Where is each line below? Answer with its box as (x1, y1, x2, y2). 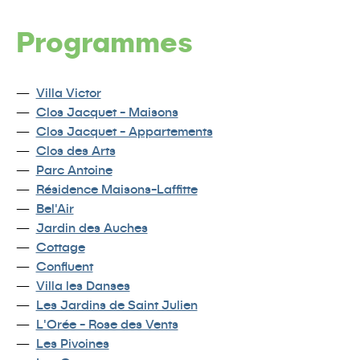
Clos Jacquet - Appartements (35, 122, 213, 139)
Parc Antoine (35, 161, 112, 178)
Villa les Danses (35, 276, 130, 293)
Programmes (16, 22, 193, 59)
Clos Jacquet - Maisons (35, 103, 178, 120)
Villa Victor (35, 84, 101, 100)
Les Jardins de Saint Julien (35, 296, 198, 313)
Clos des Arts (35, 141, 116, 158)
